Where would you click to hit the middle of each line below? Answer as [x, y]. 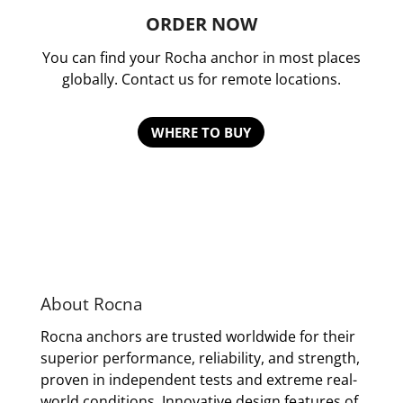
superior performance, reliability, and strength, [200, 358]
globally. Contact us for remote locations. [201, 79]
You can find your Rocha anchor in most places [201, 58]
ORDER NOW [201, 24]
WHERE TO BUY [201, 132]
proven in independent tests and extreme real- [198, 380]
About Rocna [91, 304]
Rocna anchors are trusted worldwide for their [197, 336]
